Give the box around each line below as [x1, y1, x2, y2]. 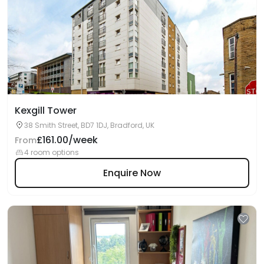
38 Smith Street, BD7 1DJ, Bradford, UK [24, 120, 154, 130]
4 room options [24, 147, 79, 157]
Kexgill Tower [15, 104, 77, 117]
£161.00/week [37, 133, 98, 147]
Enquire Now [103, 166, 161, 180]
